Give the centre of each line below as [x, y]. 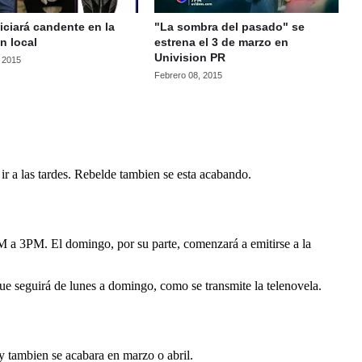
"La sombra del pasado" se [229, 27]
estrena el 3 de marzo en [221, 42]
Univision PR [189, 58]
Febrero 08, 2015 [188, 76]
